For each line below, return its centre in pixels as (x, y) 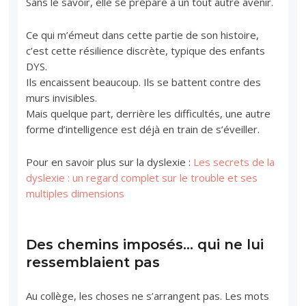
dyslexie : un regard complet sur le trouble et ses (142, 177)
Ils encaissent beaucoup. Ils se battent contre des (144, 82)
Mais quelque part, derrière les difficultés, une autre (149, 113)
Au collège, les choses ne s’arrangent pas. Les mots (148, 295)
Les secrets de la (234, 162)
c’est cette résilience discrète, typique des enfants (146, 50)
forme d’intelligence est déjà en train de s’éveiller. (143, 129)
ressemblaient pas (93, 262)
